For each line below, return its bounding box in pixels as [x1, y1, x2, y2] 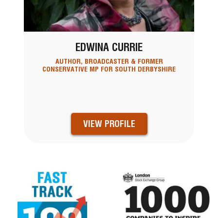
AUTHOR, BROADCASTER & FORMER [55, 57, 163, 66]
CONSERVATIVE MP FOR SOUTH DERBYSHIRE [42, 65, 176, 73]
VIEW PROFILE [83, 118, 135, 129]
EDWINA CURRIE [75, 40, 143, 54]
